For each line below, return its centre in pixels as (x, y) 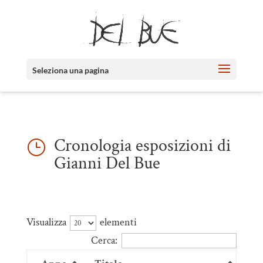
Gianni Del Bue (107, 163)
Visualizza (47, 222)
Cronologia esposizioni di (142, 146)
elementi (117, 222)
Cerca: (104, 240)
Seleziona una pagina (70, 70)
